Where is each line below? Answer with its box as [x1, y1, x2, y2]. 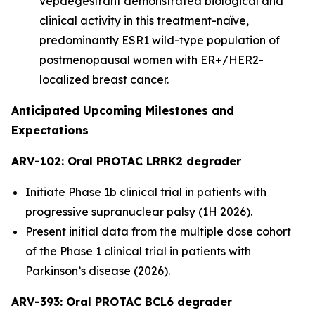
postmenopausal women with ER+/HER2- [39, 53, 264, 67]
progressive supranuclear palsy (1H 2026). [25, 205, 252, 219]
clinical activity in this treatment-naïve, [39, 13, 249, 27]
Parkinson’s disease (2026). [25, 264, 170, 278]
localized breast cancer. [39, 72, 169, 86]
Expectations [11, 123, 89, 137]
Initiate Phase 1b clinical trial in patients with [25, 185, 266, 199]
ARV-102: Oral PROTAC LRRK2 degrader [11, 154, 241, 168]
